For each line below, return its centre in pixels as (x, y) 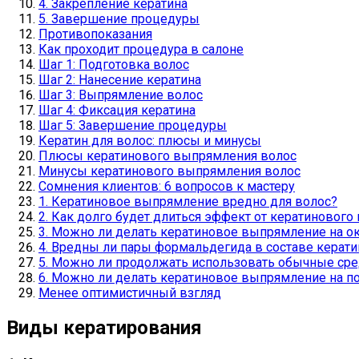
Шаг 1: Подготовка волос (114, 64)
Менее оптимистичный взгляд (130, 292)
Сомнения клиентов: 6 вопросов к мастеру (167, 186)
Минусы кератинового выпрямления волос (169, 171)
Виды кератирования (104, 327)
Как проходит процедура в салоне (141, 49)
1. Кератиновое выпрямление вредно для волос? (188, 201)
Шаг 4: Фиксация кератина (117, 110)
